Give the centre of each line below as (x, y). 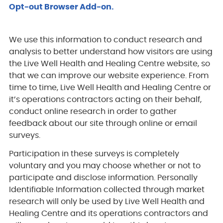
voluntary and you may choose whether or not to (105, 166)
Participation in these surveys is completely (94, 154)
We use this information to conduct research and (105, 40)
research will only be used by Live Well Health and (107, 201)
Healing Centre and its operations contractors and (108, 213)
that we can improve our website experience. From (109, 75)
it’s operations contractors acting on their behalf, (105, 99)
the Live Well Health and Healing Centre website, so (109, 63)
